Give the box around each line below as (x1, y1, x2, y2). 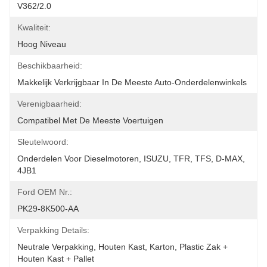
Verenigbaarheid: (17, 99, 82, 108)
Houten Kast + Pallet (17, 254, 94, 263)
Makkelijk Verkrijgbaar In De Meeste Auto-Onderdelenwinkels (17, 77, 247, 87)
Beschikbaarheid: (17, 61, 82, 70)
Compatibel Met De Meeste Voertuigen (17, 116, 163, 125)
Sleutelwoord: (17, 137, 69, 147)
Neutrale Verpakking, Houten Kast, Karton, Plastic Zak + (17, 242, 228, 252)
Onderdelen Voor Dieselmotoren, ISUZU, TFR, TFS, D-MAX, (17, 154, 245, 163)
